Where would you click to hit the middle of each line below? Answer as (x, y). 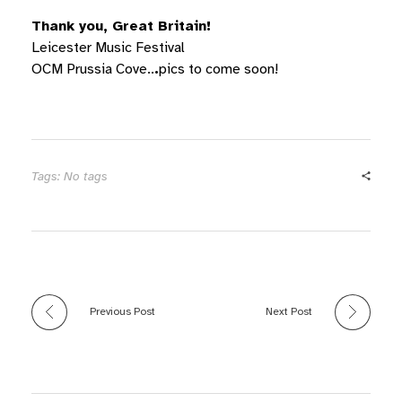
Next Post (289, 312)
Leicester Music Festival (108, 48)
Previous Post (122, 312)
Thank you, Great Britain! (121, 26)
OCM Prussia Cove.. (93, 70)
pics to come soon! (218, 70)
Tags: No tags (70, 177)
